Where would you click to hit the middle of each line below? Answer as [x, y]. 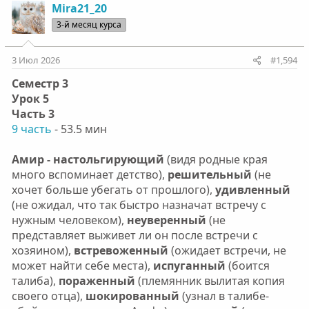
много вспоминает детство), [89, 174]
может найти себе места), [81, 265]
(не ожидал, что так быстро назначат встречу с [139, 205]
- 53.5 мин [79, 129]
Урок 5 [30, 98]
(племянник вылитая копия [210, 280]
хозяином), [42, 250]
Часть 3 [33, 113]
